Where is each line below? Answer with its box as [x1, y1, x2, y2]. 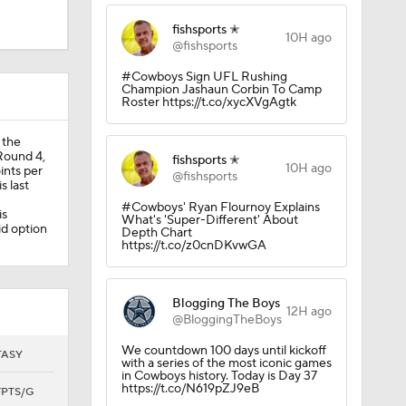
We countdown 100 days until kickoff [121, 343, 326, 359]
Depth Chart [121, 225, 192, 241]
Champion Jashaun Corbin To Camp [121, 82, 322, 98]
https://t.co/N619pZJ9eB [121, 381, 259, 397]
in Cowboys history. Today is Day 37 [121, 368, 317, 384]
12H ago [285, 304, 332, 320]
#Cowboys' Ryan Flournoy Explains [121, 199, 320, 216]
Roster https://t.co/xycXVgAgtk [121, 94, 296, 111]
